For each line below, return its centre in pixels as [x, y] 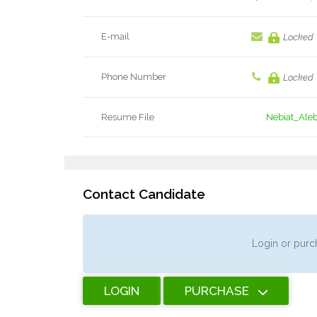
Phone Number [134, 76]
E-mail [116, 36]
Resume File [128, 117]
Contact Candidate [144, 194]
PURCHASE [217, 290]
